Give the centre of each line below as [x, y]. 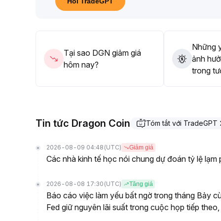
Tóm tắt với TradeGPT [182, 123]
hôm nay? [81, 65]
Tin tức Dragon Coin [83, 123]
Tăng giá [141, 184]
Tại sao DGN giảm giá [102, 53]
